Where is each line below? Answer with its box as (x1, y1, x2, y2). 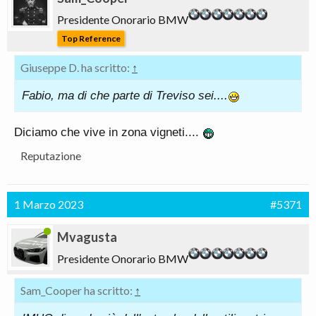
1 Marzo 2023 (14, 197, 83, 211)
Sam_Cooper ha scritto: (20, 283, 135, 297)
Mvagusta (57, 229, 117, 245)
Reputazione (20, 148, 81, 162)
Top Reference (61, 32, 121, 44)
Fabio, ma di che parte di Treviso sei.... (22, 88, 228, 102)
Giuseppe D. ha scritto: (20, 60, 132, 74)
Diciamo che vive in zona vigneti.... (14, 125, 202, 139)
